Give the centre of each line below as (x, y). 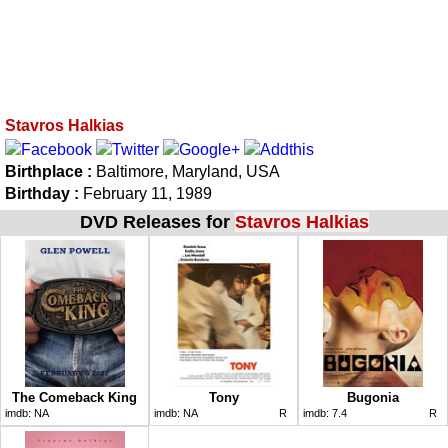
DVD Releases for (157, 221)
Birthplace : (50, 171)
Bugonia (373, 397)
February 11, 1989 (145, 193)
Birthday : (42, 193)
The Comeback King (74, 397)
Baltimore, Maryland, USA (188, 171)
